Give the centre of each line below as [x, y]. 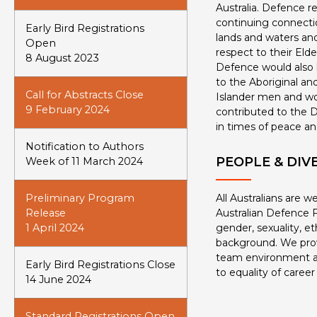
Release [46, 213]
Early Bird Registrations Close [100, 265]
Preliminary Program [80, 198]
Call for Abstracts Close [85, 95]
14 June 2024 [58, 279]
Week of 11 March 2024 [84, 161]
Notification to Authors [85, 146]
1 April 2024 [55, 228]
